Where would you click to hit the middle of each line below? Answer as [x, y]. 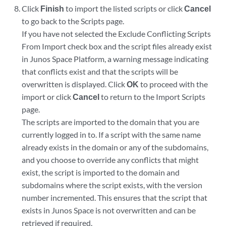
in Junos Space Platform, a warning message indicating [115, 59]
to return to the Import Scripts [153, 97]
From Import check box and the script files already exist [117, 46]
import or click [47, 97]
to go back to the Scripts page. [73, 21]
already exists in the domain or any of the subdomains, [115, 147]
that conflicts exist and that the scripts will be [100, 71]
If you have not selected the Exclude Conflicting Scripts [117, 34]
